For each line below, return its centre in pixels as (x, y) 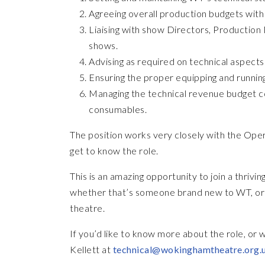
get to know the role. (114, 151)
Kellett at (91, 249)
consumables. (119, 109)
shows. (103, 45)
